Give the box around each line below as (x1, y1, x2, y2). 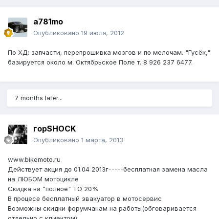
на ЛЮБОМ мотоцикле (8, 175, 79, 183)
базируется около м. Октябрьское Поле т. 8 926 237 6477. (8, 58, 193, 66)
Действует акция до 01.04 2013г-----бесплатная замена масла (8, 165, 208, 174)
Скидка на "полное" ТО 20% (8, 185, 98, 193)
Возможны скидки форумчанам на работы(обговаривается (8, 204, 197, 213)
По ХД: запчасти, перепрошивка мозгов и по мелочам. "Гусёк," (8, 48, 210, 57)
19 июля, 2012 (81, 29, 124, 37)
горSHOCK (33, 124, 76, 134)
